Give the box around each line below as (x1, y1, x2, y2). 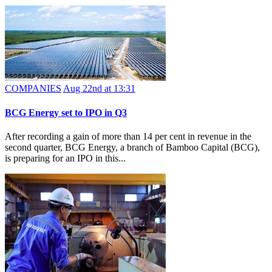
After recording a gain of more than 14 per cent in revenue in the (5, 131, 251, 141)
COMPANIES (5, 83, 61, 94)
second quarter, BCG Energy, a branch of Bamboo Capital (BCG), (5, 141, 260, 152)
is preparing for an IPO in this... (5, 152, 126, 163)
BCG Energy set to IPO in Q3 (5, 107, 127, 118)
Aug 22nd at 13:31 (63, 83, 135, 94)
